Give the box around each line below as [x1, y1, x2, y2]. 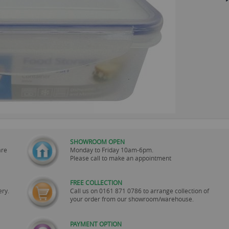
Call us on [70, 187, 99, 195]
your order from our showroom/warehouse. [70, 195, 194, 203]
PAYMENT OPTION [70, 219, 122, 228]
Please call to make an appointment [70, 154, 171, 162]
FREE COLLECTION [70, 178, 122, 187]
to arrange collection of [143, 187, 209, 195]
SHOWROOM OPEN [70, 138, 125, 146]
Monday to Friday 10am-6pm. [70, 146, 153, 154]
